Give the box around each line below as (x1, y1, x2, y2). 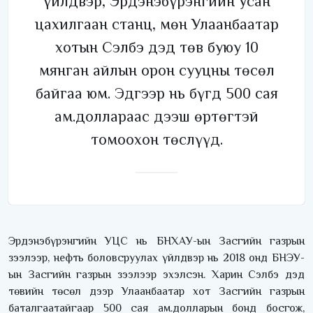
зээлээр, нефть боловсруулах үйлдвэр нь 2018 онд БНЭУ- (8, 252, 305, 265)
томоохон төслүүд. (90, 131, 223, 149)
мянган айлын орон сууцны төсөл (38, 61, 275, 80)
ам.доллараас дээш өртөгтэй (54, 108, 259, 126)
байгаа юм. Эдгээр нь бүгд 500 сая (35, 85, 278, 103)
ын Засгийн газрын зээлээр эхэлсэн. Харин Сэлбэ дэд (8, 268, 305, 282)
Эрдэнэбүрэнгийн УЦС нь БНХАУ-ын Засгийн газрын (8, 235, 305, 248)
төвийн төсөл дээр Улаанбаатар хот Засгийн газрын (8, 285, 305, 298)
